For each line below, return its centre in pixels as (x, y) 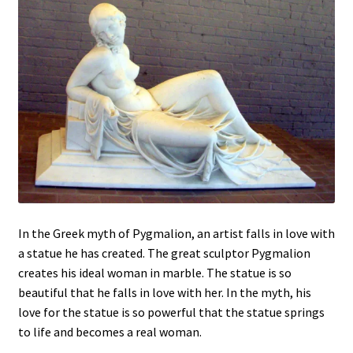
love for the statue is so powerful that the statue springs (171, 312)
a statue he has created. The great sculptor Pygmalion (164, 253)
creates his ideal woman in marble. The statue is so (154, 272)
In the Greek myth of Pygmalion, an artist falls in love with (176, 233)
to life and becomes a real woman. (110, 331)
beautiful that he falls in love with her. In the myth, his (164, 292)
